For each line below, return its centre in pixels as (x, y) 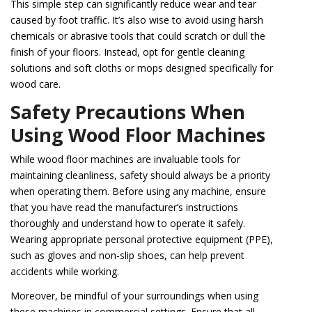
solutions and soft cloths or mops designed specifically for (142, 68)
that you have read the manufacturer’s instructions (124, 208)
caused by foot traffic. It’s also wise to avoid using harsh (137, 20)
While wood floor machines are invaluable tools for (125, 159)
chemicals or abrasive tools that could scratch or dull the (138, 36)
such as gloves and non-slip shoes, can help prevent (127, 256)
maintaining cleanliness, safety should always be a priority (140, 175)
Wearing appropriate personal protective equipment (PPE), (142, 240)
